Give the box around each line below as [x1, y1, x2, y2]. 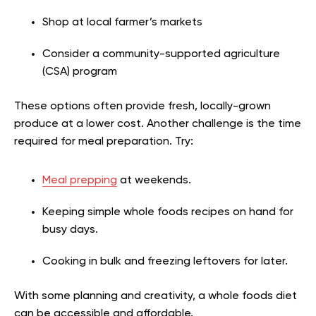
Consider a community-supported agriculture [42, 48, 280, 60]
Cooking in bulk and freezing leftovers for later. [42, 255, 288, 267]
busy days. [42, 224, 98, 236]
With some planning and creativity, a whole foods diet [14, 290, 297, 302]
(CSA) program [42, 66, 117, 78]
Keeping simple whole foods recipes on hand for [42, 206, 293, 218]
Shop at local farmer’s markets [42, 16, 202, 28]
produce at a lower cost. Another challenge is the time [14, 118, 301, 130]
